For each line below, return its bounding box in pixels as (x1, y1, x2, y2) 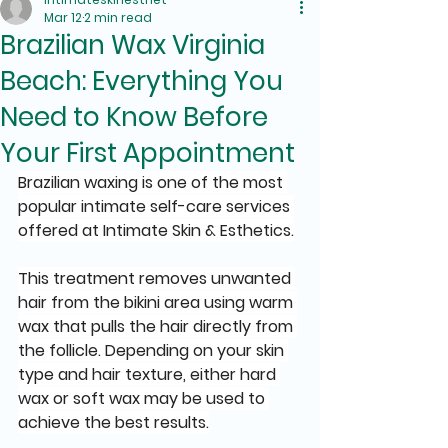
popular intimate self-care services (18, 195, 294, 218)
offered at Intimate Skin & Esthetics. (18, 219, 294, 242)
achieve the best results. (18, 411, 209, 434)
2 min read (84, 9, 152, 26)
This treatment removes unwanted (18, 267, 295, 290)
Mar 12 (44, 9, 82, 26)
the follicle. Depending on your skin (18, 339, 288, 362)
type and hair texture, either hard (18, 363, 280, 386)
